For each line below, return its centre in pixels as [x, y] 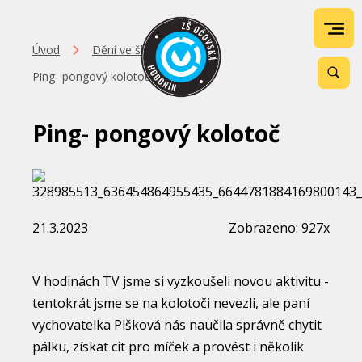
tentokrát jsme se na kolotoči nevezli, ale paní [171, 303]
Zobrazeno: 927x [279, 228]
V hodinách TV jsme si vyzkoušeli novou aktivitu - [181, 281]
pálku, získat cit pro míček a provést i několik [168, 347]
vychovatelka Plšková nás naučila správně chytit [177, 325]
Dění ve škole [127, 50]
